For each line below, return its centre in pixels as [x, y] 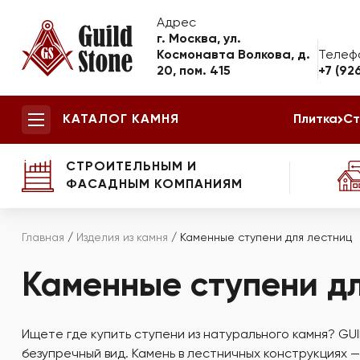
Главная [43, 238]
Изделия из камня [122, 238]
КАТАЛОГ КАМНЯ [121, 120]
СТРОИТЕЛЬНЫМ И [131, 167]
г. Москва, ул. [199, 39]
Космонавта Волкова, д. [233, 55]
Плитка [315, 120]
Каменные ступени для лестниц [266, 238]
